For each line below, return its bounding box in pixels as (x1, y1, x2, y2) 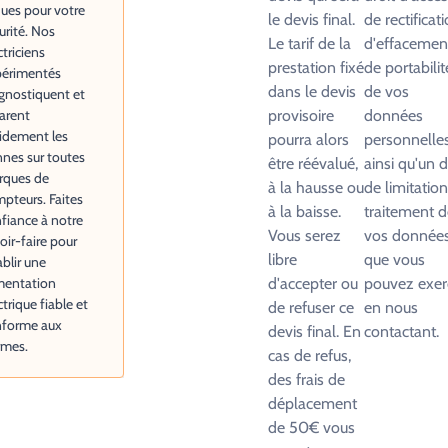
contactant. (364, 322, 439, 341)
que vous (364, 250, 425, 269)
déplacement (268, 394, 357, 413)
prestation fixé (268, 58, 364, 77)
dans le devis (268, 82, 356, 101)
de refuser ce (268, 298, 354, 317)
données (364, 106, 423, 125)
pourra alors (268, 130, 349, 149)
